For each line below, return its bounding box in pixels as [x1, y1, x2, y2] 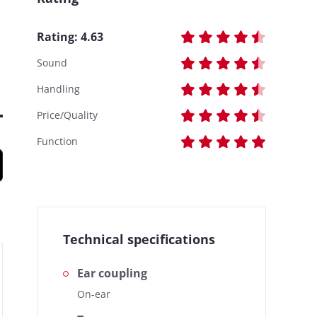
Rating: [37, 28, 81, 45]
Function [37, 134, 78, 148]
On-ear [77, 287, 110, 301]
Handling [37, 82, 80, 96]
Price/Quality [37, 108, 98, 122]
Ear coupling [77, 265, 147, 281]
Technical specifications [63, 231, 215, 248]
